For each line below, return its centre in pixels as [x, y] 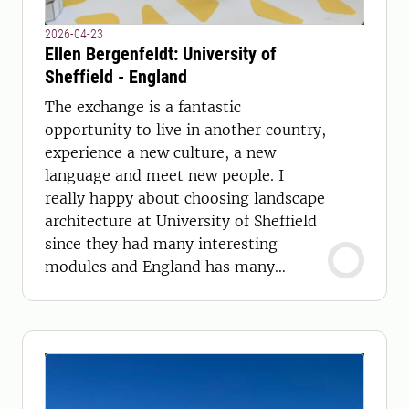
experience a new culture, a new [160, 152]
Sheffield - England [116, 77]
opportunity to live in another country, [185, 130]
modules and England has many [160, 267]
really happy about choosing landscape [185, 198]
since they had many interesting [161, 244]
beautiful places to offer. [133, 289]
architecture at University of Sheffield [181, 221]
